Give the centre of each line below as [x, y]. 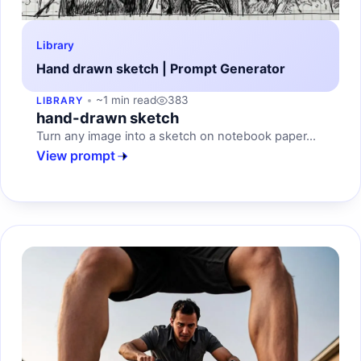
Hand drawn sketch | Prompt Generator [161, 69]
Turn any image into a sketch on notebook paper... [176, 137]
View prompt [76, 156]
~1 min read [126, 100]
